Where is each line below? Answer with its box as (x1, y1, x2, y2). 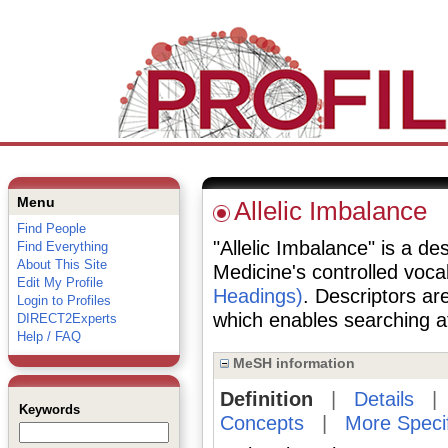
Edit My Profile (16, 275, 103, 290)
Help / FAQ (16, 329, 81, 344)
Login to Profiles (16, 293, 111, 308)
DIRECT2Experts (16, 311, 117, 326)
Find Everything (16, 239, 108, 254)
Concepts (219, 412, 304, 434)
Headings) (212, 285, 303, 307)
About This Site (16, 257, 107, 272)
